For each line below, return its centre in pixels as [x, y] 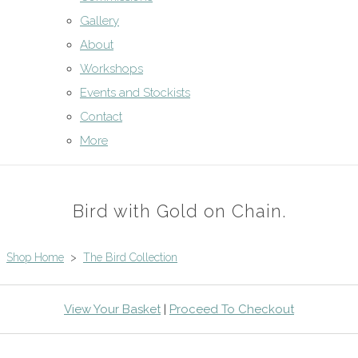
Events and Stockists [135, 93]
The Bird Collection [130, 257]
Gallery [99, 21]
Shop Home [35, 257]
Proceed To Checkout [232, 309]
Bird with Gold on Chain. [179, 211]
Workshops [111, 69]
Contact [101, 117]
